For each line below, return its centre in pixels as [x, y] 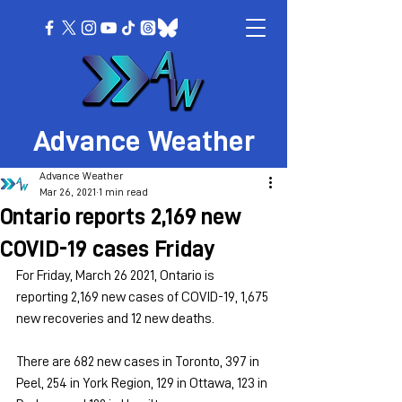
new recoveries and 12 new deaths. [115, 319]
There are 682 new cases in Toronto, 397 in [139, 362]
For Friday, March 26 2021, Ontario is [117, 275]
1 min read [123, 192]
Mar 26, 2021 [68, 192]
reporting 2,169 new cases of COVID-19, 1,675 [144, 297]
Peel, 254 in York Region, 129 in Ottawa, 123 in [143, 383]
